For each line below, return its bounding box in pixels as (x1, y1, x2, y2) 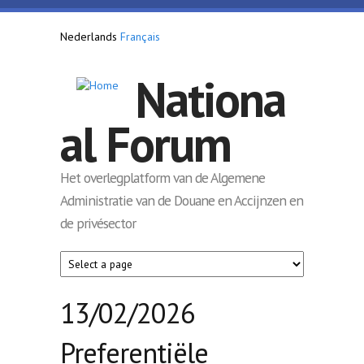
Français (120, 29, 160, 44)
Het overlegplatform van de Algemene (60, 167, 265, 187)
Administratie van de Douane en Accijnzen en (60, 190, 303, 210)
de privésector (60, 213, 136, 232)
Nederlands (60, 29, 117, 44)
